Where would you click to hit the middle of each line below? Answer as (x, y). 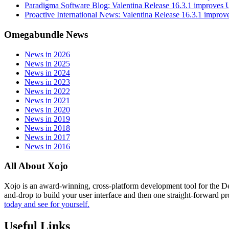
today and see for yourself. (47, 204)
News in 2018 (47, 128)
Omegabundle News (46, 34)
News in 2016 (47, 146)
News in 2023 (47, 82)
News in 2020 (47, 109)
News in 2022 (47, 91)
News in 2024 (47, 73)
